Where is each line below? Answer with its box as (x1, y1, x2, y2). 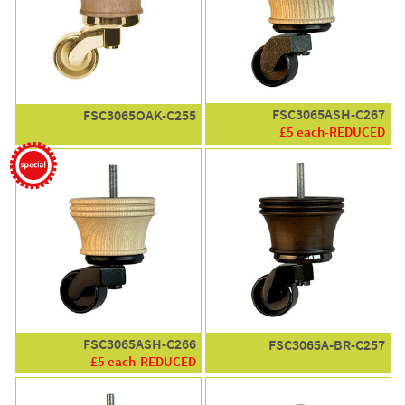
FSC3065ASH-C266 (82, 334, 196, 354)
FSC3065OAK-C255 (82, 105, 196, 125)
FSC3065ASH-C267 (272, 105, 386, 125)
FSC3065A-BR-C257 (268, 334, 386, 354)
